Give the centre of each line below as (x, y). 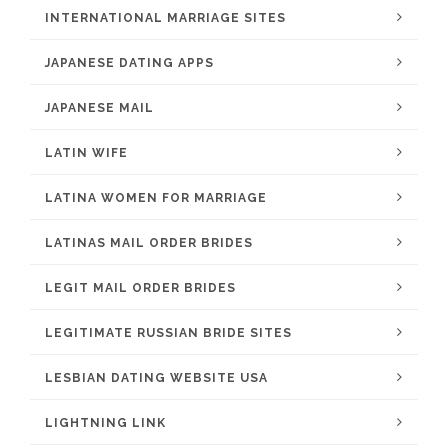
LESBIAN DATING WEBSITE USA (156, 378)
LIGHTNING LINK (105, 423)
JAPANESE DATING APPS (129, 63)
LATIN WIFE (86, 153)
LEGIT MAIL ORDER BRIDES (140, 288)
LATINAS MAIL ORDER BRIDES (149, 243)
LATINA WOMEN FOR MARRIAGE (156, 198)
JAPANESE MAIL (99, 108)
